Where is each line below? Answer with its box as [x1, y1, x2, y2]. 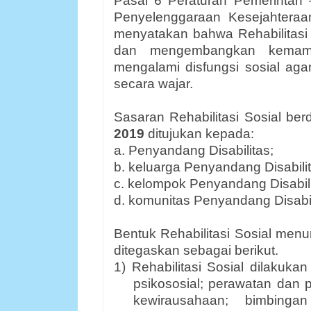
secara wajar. [114, 76, 193, 91]
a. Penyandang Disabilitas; [114, 143, 274, 158]
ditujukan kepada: [148, 126, 254, 141]
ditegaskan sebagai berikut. [114, 243, 278, 258]
